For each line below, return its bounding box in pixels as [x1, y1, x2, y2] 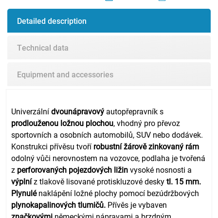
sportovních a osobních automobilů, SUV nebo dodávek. [11, 129, 203, 140]
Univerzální [11, 106, 50, 116]
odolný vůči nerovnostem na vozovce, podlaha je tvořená [11, 152, 206, 163]
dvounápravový [49, 106, 107, 116]
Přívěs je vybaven [108, 199, 167, 210]
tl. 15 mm [166, 176, 200, 186]
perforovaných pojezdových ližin [17, 164, 128, 175]
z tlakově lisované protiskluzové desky [32, 176, 167, 186]
